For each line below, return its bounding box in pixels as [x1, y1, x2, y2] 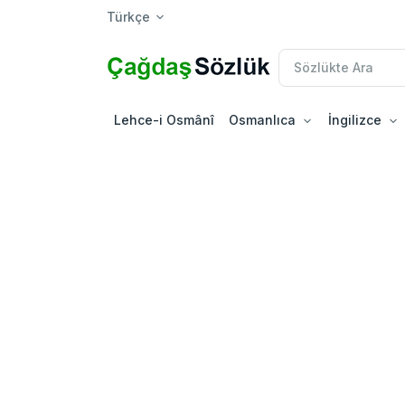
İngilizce [328, 111, 381, 127]
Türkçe [107, 9, 150, 24]
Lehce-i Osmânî [114, 111, 214, 127]
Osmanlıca [229, 111, 296, 127]
